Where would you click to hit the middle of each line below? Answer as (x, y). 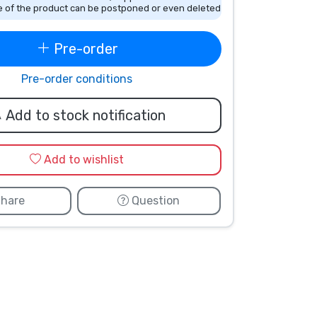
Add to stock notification (86, 115)
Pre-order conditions (77, 79)
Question (155, 200)
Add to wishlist (84, 159)
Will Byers (118, 275)
